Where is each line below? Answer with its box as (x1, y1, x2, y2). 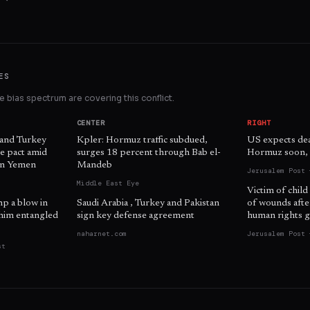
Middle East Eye (76, 179, 139, 188)
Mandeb (76, 161, 112, 171)
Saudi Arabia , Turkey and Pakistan (76, 199, 219, 209)
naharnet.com (76, 229, 127, 239)
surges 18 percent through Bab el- (76, 148, 221, 158)
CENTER (76, 118, 105, 128)
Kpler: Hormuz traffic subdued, (76, 136, 208, 146)
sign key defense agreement (76, 211, 194, 221)
